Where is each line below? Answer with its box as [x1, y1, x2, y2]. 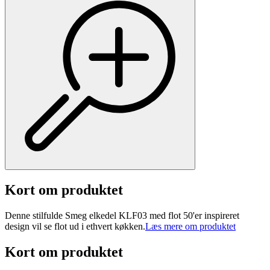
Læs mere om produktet [145, 221, 236, 232]
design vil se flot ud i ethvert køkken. [5, 221, 145, 232]
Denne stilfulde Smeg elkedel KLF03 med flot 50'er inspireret [5, 210, 239, 221]
